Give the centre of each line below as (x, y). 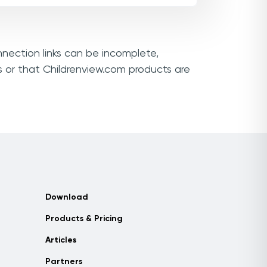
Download (67, 197)
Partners (64, 262)
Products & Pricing (84, 219)
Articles (61, 240)
